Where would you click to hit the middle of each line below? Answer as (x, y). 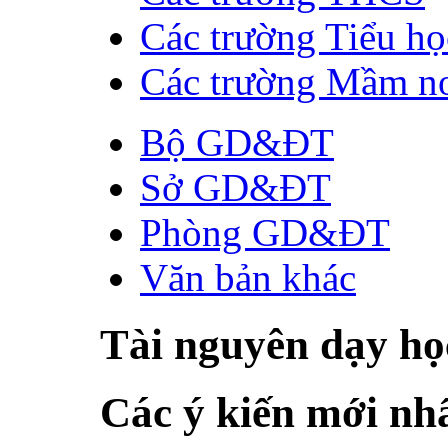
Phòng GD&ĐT (265, 232)
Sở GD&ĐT (235, 187)
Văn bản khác (248, 277)
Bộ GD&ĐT (237, 142)
